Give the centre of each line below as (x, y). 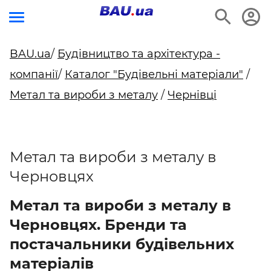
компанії (34, 74)
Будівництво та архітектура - (139, 54)
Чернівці (192, 95)
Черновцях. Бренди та (98, 225)
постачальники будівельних (122, 244)
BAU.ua (30, 54)
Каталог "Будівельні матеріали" (154, 74)
